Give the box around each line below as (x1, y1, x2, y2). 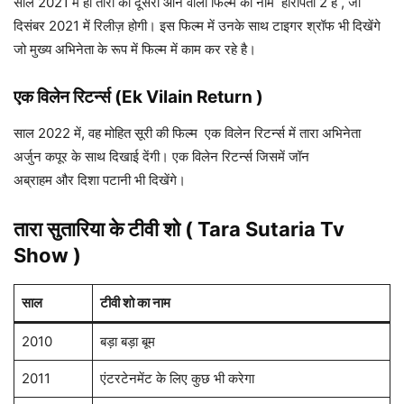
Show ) (14, 243, 81, 268)
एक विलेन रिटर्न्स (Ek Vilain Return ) (14, 87, 263, 108)
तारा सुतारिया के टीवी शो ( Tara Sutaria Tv (14, 217, 344, 242)
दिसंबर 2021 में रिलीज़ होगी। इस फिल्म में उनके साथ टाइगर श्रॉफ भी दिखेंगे (14, 17, 381, 35)
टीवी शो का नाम (99, 294, 170, 312)
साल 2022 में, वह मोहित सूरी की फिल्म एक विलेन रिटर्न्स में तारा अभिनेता (14, 124, 361, 142)
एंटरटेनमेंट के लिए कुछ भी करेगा (99, 370, 254, 388)
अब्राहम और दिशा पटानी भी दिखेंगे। (14, 171, 186, 189)
